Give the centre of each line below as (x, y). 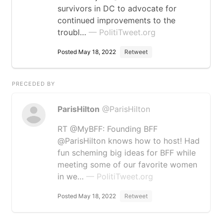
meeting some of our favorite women (127, 165)
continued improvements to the (116, 20)
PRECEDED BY (33, 84)
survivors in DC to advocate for (117, 8)
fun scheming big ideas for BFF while (127, 153)
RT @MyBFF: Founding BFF (108, 129)
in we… (72, 176)
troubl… (73, 32)
